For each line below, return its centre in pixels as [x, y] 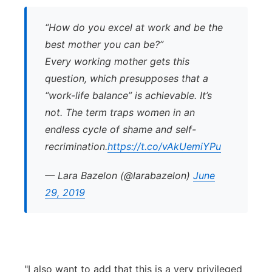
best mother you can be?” [104, 44]
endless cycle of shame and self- [121, 129]
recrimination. [76, 146]
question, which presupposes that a [127, 78]
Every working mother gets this [117, 61]
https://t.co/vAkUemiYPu [164, 146]
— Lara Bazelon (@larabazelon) [119, 175]
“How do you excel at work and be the [134, 27]
